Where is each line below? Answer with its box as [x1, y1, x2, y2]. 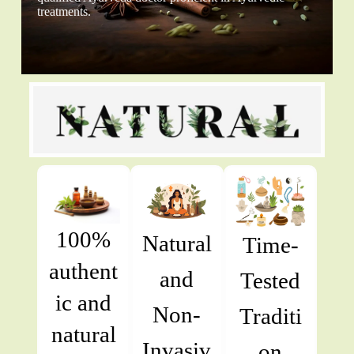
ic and [55, 290, 112, 316]
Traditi [239, 303, 302, 329]
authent [49, 258, 119, 284]
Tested [240, 267, 301, 293]
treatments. [36, 4, 91, 18]
